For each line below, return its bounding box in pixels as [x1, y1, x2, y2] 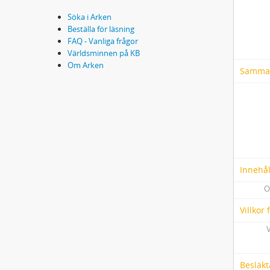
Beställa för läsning [67, 24, 134, 35]
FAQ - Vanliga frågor [67, 36, 138, 47]
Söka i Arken [67, 11, 111, 23]
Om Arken [67, 60, 104, 71]
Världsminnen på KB [67, 48, 140, 59]
